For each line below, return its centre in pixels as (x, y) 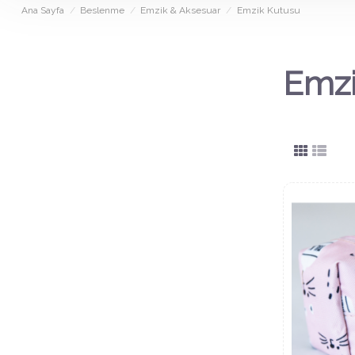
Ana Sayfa (43, 11)
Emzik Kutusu (268, 11)
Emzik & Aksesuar (181, 11)
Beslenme (103, 11)
